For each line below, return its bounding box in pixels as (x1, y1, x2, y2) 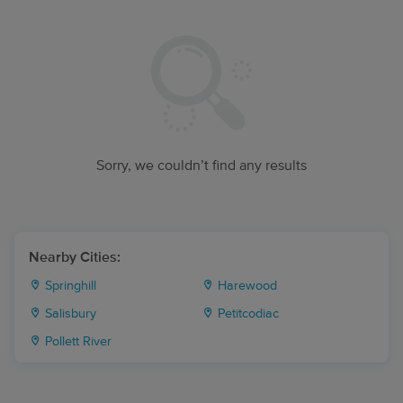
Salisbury (41, 308, 96, 320)
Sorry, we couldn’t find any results (96, 158, 307, 173)
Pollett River (41, 336, 112, 348)
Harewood (214, 280, 277, 292)
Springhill (41, 280, 96, 292)
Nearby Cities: (29, 250, 121, 264)
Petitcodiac (214, 308, 279, 320)
